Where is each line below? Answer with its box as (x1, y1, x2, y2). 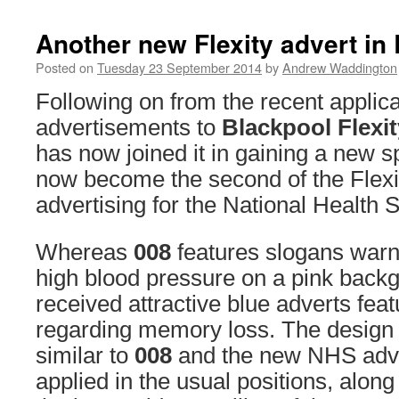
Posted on (36, 58, 94, 77)
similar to (36, 343, 134, 368)
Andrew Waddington (282, 58, 397, 77)
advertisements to (36, 115, 222, 140)
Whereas (36, 240, 134, 265)
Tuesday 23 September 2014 (97, 58, 262, 77)
